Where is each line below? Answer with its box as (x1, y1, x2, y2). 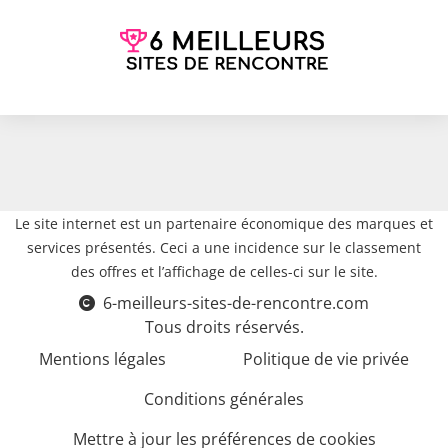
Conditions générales (144, 388, 304, 411)
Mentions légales (38, 348, 166, 371)
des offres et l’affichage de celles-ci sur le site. (70, 262, 378, 282)
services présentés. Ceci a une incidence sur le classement (27, 238, 421, 258)
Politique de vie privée (243, 348, 410, 371)
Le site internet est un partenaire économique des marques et (15, 214, 433, 234)
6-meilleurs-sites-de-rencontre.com (103, 292, 369, 315)
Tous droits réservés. (144, 316, 304, 339)
